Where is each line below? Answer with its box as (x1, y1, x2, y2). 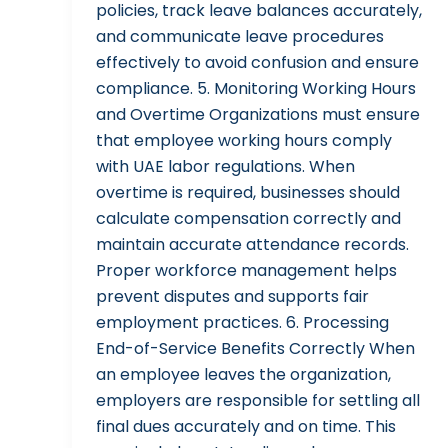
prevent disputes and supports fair (96, 285, 369, 309)
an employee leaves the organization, (96, 363, 391, 387)
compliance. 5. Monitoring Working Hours (96, 77, 416, 101)
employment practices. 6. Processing (96, 311, 389, 335)
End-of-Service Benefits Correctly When (96, 337, 415, 361)
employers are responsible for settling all (96, 389, 420, 413)
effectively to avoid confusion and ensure (96, 51, 419, 75)
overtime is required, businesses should (96, 181, 400, 205)
